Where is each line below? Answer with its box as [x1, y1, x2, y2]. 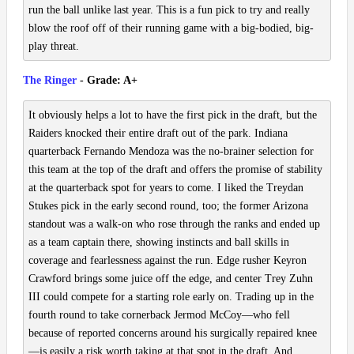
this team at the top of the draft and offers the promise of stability [28, 164, 322, 176]
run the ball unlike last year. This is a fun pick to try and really [28, 4, 310, 17]
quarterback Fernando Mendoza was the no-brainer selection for [28, 145, 314, 158]
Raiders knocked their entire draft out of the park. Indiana [28, 127, 288, 140]
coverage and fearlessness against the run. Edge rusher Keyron [28, 254, 307, 267]
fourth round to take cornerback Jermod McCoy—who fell [28, 309, 290, 322]
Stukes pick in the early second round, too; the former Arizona [28, 200, 308, 213]
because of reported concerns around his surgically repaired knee [28, 327, 317, 340]
